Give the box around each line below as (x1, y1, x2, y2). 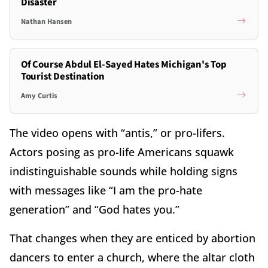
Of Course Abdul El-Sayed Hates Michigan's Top (20, 57, 227, 72)
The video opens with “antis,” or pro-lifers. (10, 126, 225, 141)
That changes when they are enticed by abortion (10, 231, 255, 246)
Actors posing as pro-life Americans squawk (10, 145, 234, 160)
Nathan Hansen (20, 16, 72, 27)
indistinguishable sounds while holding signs (10, 164, 237, 179)
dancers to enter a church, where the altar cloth (10, 250, 255, 265)
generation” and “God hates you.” (10, 202, 179, 217)
